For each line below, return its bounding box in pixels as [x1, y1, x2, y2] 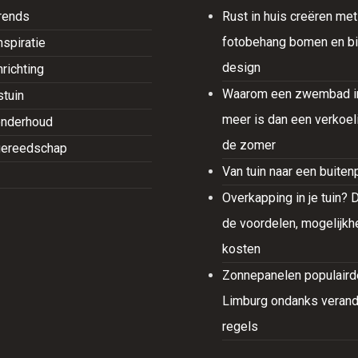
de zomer [222, 137, 276, 153]
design [222, 60, 261, 75]
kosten [222, 241, 261, 257]
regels [222, 319, 259, 334]
